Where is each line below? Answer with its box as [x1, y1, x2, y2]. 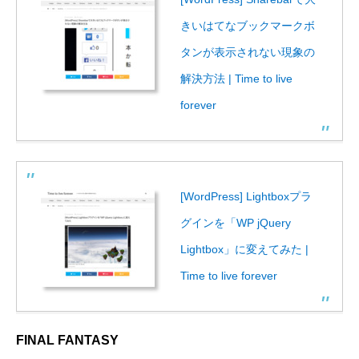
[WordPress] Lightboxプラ [180, 189, 312, 203]
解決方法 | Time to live [180, 71, 292, 85]
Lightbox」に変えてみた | [180, 242, 309, 256]
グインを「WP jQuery [180, 216, 291, 229]
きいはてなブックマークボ [180, 18, 315, 32]
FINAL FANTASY [16, 333, 119, 347]
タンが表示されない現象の [180, 45, 315, 58]
